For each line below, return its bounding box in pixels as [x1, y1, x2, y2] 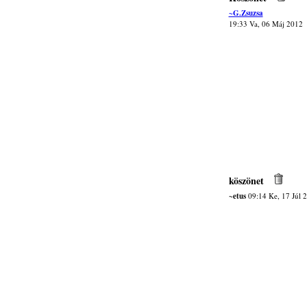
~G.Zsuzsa [228, 8, 263, 19]
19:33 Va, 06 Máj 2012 [228, 19, 303, 29]
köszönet [228, 173, 264, 188]
